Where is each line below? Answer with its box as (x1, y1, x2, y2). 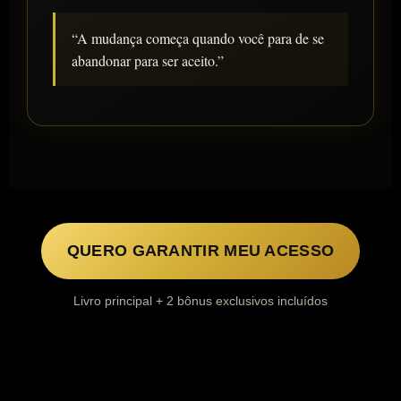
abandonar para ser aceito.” (72, 51, 224, 71)
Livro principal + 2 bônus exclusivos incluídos (73, 294, 328, 309)
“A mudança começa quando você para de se (72, 29, 324, 48)
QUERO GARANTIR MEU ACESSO (66, 242, 335, 260)
